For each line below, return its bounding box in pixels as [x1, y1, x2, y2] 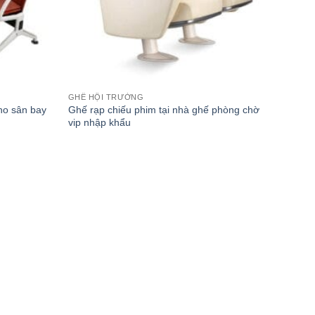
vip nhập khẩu [67, 116, 131, 128]
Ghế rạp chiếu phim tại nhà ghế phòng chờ [67, 103, 259, 115]
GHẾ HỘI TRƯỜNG [67, 92, 144, 101]
